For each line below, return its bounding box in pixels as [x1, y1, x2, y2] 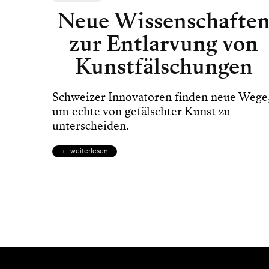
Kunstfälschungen [74, 51, 253, 82]
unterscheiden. [52, 117, 129, 134]
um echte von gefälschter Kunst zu [52, 103, 231, 119]
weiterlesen [70, 147, 108, 156]
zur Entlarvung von [69, 28, 259, 59]
